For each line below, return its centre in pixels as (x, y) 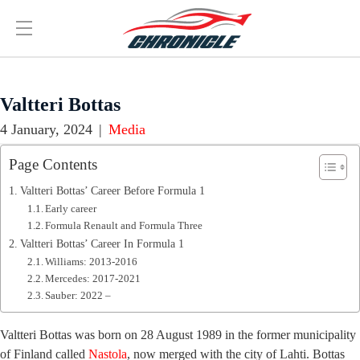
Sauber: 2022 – (78, 296)
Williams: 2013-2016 (92, 262)
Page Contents (53, 165)
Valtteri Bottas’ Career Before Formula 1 (112, 191)
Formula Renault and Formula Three (124, 226)
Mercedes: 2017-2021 (93, 279)
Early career (71, 209)
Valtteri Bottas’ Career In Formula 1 (102, 244)
